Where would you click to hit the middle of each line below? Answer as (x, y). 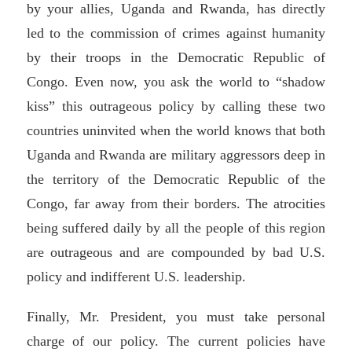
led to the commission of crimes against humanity (176, 33)
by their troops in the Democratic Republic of (176, 57)
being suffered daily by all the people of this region (176, 227)
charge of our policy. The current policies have (176, 341)
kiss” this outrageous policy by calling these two (176, 106)
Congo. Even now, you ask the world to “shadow (176, 81)
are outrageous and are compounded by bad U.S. (176, 252)
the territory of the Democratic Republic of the (176, 179)
